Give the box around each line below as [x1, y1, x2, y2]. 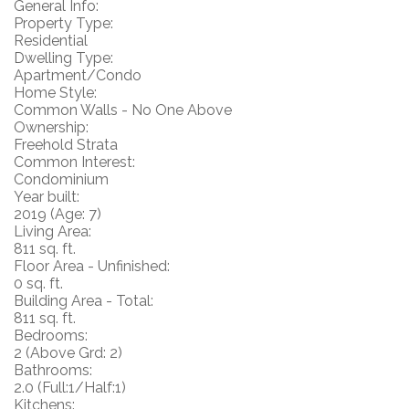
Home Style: [14, 84, 97, 101]
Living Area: [14, 223, 91, 240]
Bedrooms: [14, 327, 88, 344]
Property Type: [14, 15, 113, 32]
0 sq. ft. [14, 275, 63, 292]
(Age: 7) [50, 205, 101, 223]
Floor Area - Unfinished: [14, 257, 170, 275]
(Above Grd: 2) [26, 344, 122, 362]
